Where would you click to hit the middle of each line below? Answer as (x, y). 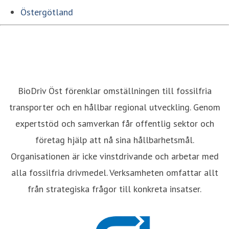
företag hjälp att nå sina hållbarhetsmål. (114, 140)
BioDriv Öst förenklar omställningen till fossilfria (114, 90)
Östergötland (47, 12)
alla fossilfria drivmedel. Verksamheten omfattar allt (114, 172)
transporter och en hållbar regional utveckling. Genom (114, 107)
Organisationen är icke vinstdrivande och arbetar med (114, 156)
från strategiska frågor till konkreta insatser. (114, 189)
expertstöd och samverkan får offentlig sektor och (114, 123)
